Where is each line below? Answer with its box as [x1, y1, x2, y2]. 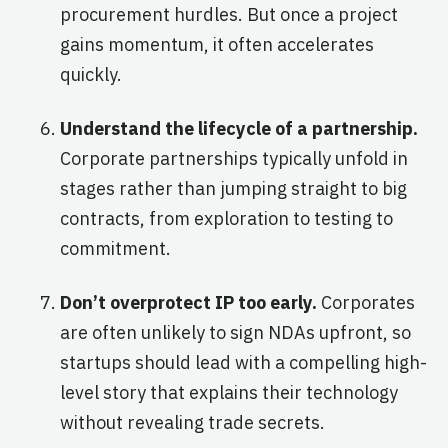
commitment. [60, 236, 171, 260]
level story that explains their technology [60, 380, 398, 404]
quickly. [60, 62, 122, 86]
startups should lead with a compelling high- [60, 350, 427, 374]
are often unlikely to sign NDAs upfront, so [60, 320, 411, 344]
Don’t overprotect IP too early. [60, 290, 321, 314]
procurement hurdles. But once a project [60, 2, 398, 26]
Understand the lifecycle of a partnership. [60, 116, 418, 140]
